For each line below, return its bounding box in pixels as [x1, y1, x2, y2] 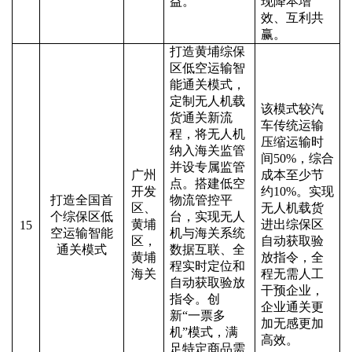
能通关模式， [170, 78, 245, 91]
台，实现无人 [170, 210, 245, 223]
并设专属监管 [170, 160, 245, 174]
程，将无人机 [170, 127, 245, 141]
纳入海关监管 [170, 144, 245, 157]
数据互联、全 [170, 243, 245, 256]
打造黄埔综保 [170, 45, 245, 58]
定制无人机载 [170, 94, 245, 108]
